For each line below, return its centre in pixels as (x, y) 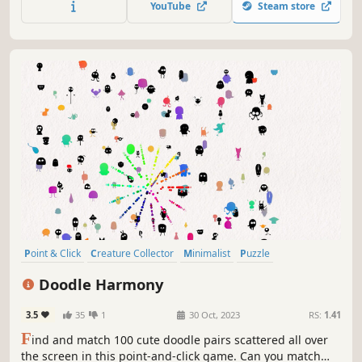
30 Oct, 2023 (213, 314)
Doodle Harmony (99, 284)
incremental (183, 275)
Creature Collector (135, 253)
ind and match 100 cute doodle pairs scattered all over (180, 339)
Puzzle (258, 253)
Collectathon (56, 275)
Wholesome (122, 275)
